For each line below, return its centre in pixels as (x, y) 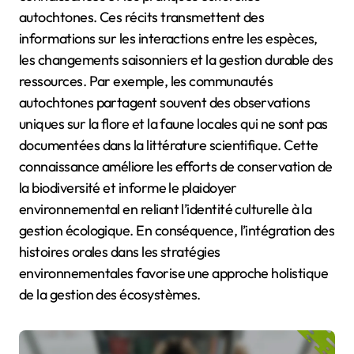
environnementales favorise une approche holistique (173, 273)
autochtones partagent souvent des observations (165, 103)
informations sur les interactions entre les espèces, (168, 39)
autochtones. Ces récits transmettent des (142, 17)
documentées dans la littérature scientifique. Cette (169, 145)
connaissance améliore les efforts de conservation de (176, 167)
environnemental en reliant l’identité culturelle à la (166, 209)
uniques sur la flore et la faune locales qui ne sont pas (173, 124)
